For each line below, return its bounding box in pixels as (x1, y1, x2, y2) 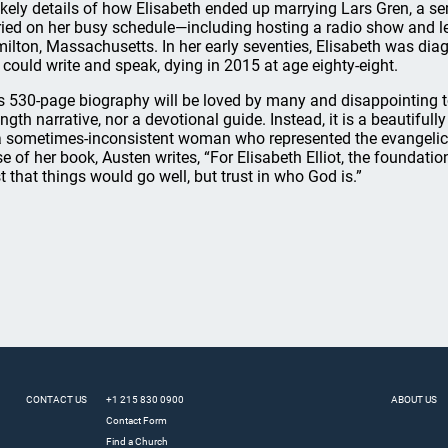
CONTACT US (26, 394, 88, 405)
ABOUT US (390, 394, 437, 405)
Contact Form (106, 415, 168, 426)
